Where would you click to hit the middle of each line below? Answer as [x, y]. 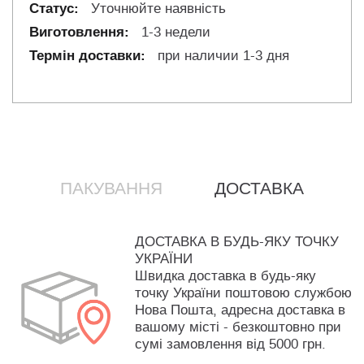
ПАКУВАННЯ [111, 189]
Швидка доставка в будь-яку [225, 276]
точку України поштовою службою [243, 293]
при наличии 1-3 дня [221, 56]
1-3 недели [174, 32]
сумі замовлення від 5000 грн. [230, 344]
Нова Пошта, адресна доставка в [240, 310]
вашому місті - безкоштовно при [238, 327]
